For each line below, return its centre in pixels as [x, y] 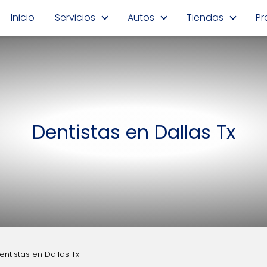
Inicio [23, 18]
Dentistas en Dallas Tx [133, 132]
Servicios [75, 18]
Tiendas [205, 18]
